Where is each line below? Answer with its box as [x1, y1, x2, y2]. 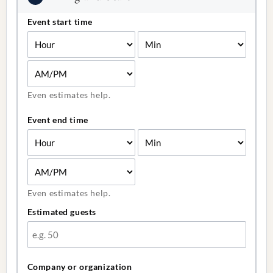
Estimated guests [27, 206, 97, 217]
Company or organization [27, 261, 132, 272]
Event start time [27, 16, 93, 27]
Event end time [27, 114, 88, 125]
